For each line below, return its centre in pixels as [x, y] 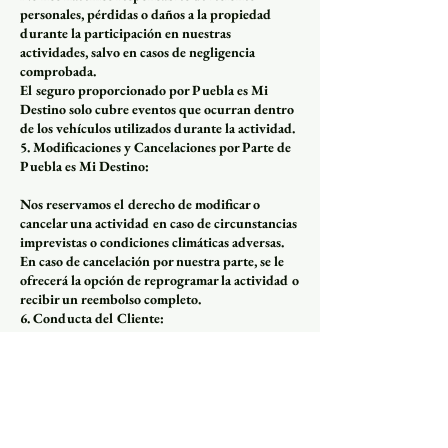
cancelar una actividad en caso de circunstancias [158, 222]
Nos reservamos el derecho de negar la [130, 412]
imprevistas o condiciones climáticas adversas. [152, 241]
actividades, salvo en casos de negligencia [137, 51]
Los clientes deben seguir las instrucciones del [152, 355]
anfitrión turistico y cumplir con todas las [140, 374]
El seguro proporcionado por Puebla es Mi [144, 89]
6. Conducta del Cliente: [92, 317]
